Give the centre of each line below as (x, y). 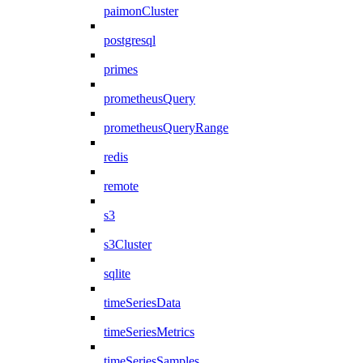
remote (121, 186)
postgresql (130, 40)
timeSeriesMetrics (149, 331)
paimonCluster (141, 11)
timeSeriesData (142, 302)
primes (121, 69)
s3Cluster (128, 244)
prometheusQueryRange (166, 127)
